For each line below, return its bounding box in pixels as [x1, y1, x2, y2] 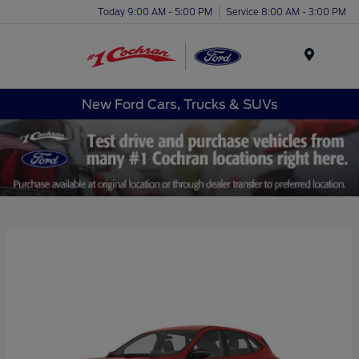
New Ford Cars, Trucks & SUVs [81, 96, 278, 112]
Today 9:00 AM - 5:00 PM [98, 6, 212, 18]
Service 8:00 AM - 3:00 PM [226, 6, 346, 18]
